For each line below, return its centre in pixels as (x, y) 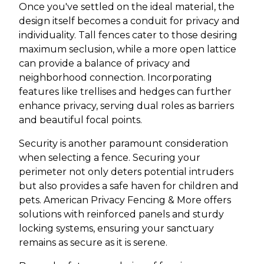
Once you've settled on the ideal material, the (127, 7)
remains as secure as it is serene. (93, 242)
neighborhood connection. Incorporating (115, 77)
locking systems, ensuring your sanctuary (116, 228)
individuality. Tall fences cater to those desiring (128, 35)
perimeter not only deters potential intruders (126, 172)
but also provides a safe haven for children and (129, 186)
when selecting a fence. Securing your (110, 158)
